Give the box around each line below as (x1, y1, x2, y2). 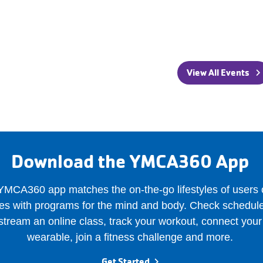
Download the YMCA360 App (11, 149, 249, 173)
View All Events (186, 66, 249, 78)
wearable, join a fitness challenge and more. (26, 231, 233, 243)
